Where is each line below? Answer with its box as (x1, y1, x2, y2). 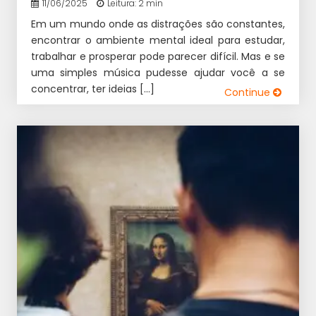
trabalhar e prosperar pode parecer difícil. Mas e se (31, 49, 285, 63)
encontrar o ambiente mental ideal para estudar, (31, 33, 285, 47)
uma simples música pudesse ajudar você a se (31, 66, 285, 80)
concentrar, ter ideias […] (31, 82, 154, 96)
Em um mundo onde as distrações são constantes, (31, 17, 285, 31)
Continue (224, 85, 273, 99)
